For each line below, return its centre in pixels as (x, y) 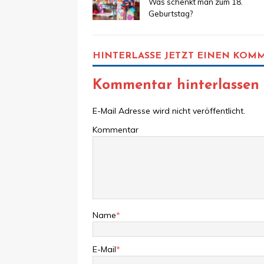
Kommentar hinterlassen (176, 85)
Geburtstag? (171, 13)
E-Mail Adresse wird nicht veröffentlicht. (169, 110)
